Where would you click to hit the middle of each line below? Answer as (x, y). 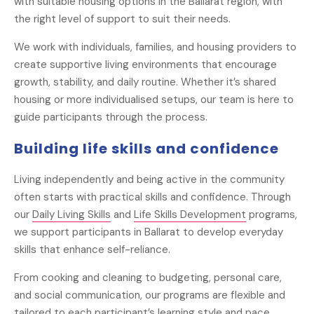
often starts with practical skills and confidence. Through (152, 197)
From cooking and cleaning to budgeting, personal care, (148, 277)
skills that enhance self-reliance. (92, 249)
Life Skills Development (190, 214)
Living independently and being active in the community (149, 179)
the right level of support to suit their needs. (122, 19)
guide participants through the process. (111, 117)
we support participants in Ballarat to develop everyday (149, 232)
